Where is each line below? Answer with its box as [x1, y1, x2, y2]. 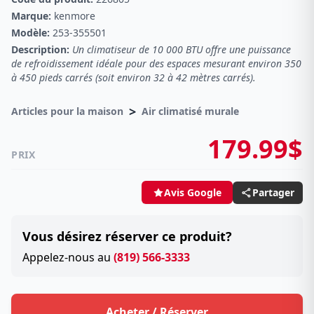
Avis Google [164, 186, 221, 199]
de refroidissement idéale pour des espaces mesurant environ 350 [11, 57, 301, 70]
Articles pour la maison [11, 104, 123, 118]
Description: [11, 43, 69, 56]
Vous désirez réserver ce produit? [22, 228, 232, 245]
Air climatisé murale [142, 104, 239, 118]
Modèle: [11, 26, 50, 39]
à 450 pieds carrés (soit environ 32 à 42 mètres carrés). [11, 71, 256, 84]
